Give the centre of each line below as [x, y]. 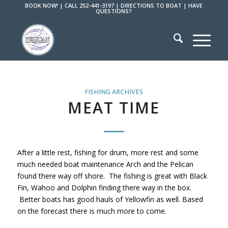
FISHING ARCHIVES [114, 92]
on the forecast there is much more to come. [92, 211]
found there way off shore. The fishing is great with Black [112, 176]
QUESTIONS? [114, 11]
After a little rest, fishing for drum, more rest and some [108, 152]
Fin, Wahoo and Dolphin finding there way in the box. [104, 187]
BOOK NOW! [42, 5]
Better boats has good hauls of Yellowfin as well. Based [110, 199]
